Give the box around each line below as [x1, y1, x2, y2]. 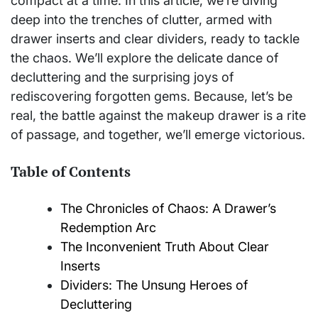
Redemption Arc [60, 220, 156, 236]
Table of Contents [11, 161, 131, 181]
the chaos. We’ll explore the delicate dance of [11, 50, 278, 65]
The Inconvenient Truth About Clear [60, 239, 269, 255]
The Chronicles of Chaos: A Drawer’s [60, 201, 276, 216]
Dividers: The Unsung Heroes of [60, 278, 248, 293]
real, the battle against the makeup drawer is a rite [11, 108, 306, 123]
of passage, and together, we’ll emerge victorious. [11, 127, 305, 142]
